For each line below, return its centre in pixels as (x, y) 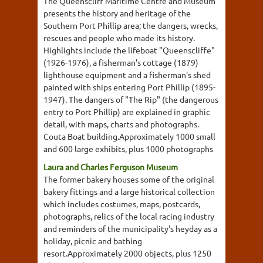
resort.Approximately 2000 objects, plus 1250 (127, 253)
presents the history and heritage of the (117, 13)
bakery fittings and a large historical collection (129, 191)
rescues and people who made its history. (119, 37)
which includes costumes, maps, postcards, (122, 203)
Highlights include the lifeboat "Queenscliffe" (129, 50)
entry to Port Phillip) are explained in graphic (127, 111)
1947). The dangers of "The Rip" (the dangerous (131, 99)
